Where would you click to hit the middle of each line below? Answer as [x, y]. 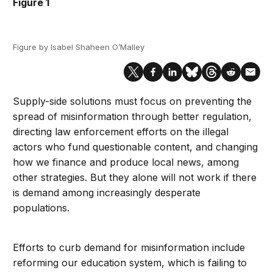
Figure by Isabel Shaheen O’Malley [79, 47]
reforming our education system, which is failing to [130, 263]
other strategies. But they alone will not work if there [135, 178]
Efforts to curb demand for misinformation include [129, 248]
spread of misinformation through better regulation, [133, 117]
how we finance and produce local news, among [126, 162]
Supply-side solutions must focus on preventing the [133, 101]
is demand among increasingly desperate [107, 193]
